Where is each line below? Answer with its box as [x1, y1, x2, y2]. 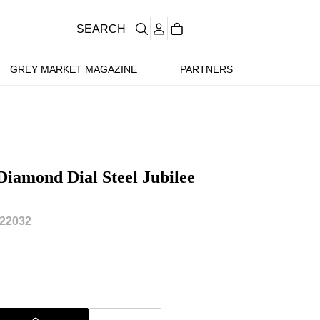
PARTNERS [179, 64, 233, 75]
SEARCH [76, 22, 126, 35]
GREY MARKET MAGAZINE [9, 64, 137, 75]
